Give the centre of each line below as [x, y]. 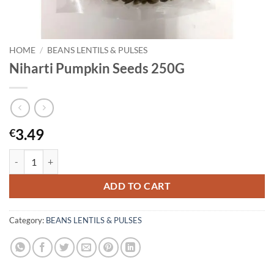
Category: [28, 220]
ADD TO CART [137, 186]
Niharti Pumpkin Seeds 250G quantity [81, 156]
